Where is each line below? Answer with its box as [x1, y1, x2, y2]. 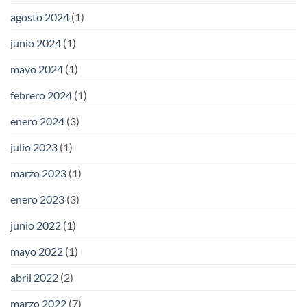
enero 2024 [10, 114, 64, 127]
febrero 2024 [10, 88, 72, 101]
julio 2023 [10, 140, 58, 153]
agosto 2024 [10, 10, 69, 23]
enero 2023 [10, 192, 64, 206]
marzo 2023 [10, 166, 66, 180]
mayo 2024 [10, 62, 63, 75]
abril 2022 [10, 270, 58, 284]
